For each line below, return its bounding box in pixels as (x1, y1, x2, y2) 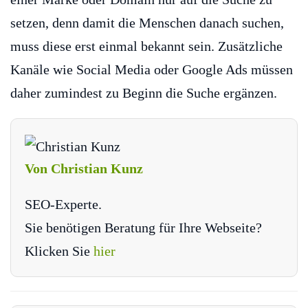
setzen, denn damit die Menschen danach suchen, (10, 15, 284, 31)
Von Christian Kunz (25, 160, 143, 176)
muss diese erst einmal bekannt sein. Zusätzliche (10, 38, 283, 54)
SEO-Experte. (25, 196, 102, 212)
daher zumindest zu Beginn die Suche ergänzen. (10, 85, 277, 101)
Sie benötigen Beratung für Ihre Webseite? (25, 219, 262, 235)
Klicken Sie (25, 243, 93, 258)
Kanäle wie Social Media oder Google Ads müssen (10, 62, 293, 78)
